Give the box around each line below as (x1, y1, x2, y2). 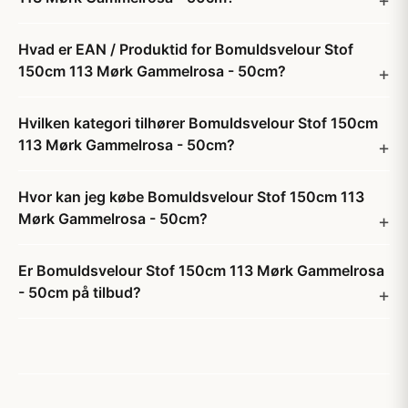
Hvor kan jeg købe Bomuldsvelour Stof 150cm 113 (18, 188, 364, 206)
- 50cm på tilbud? (18, 283, 141, 301)
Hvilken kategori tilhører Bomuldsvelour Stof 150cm (18, 114, 378, 132)
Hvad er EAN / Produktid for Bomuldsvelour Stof (18, 40, 353, 58)
